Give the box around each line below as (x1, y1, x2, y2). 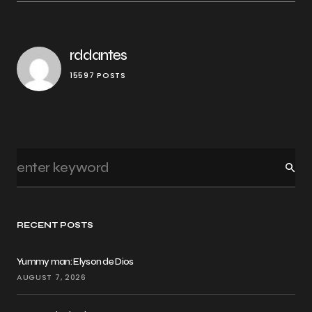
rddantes (70, 47, 127, 65)
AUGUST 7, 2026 (17, 272, 86, 283)
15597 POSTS (70, 70, 126, 81)
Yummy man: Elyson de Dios (17, 256, 134, 268)
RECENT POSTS (17, 220, 94, 231)
